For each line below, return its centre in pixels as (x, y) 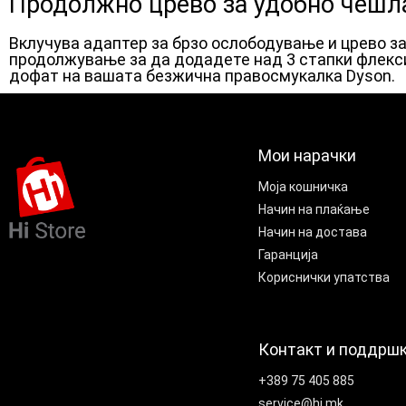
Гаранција (288, 255)
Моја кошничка (303, 187)
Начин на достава (313, 232)
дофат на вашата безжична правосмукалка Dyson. (202, 76)
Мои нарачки (307, 155)
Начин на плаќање (314, 209)
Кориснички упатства (324, 277)
